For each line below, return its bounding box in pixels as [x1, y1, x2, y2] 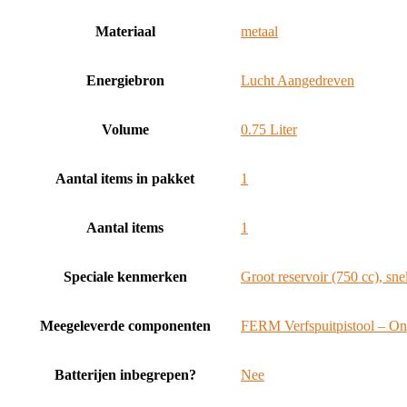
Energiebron [85, 73, 164, 88]
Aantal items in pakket [55, 171, 194, 186]
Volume [101, 122, 149, 137]
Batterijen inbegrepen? [54, 367, 196, 382]
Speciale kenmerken [63, 269, 187, 284]
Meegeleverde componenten [39, 318, 211, 333]
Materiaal [94, 24, 155, 39]
